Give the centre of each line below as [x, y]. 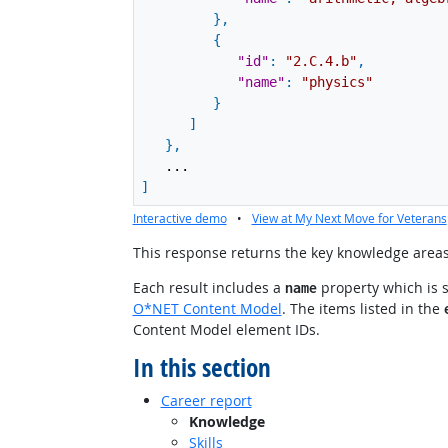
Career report [206, 400]
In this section [201, 367]
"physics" [336, 82]
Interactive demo [179, 218]
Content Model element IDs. [226, 329]
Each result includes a [208, 287]
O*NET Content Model [207, 308]
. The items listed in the [362, 308]
